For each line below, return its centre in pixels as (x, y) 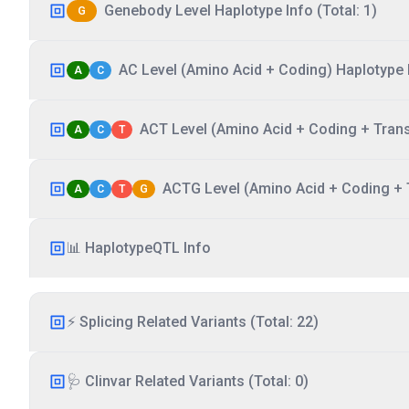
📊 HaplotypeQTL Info (139, 248)
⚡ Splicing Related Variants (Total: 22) (193, 322)
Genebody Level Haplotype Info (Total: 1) (241, 10)
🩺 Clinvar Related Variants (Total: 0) (188, 381)
